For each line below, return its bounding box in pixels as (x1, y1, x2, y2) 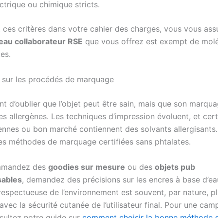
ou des (125, 162, 155, 172)
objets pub (155, 162, 195, 172)
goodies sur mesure (48, 162, 125, 172)
